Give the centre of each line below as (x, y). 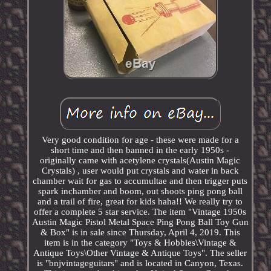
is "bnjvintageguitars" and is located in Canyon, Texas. (140, 263)
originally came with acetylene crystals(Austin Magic (140, 161)
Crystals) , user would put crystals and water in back (140, 171)
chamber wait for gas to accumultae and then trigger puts (140, 181)
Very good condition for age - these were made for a (140, 140)
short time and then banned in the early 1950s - (140, 150)
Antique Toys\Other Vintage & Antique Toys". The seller (140, 253)
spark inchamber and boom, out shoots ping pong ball (140, 191)
